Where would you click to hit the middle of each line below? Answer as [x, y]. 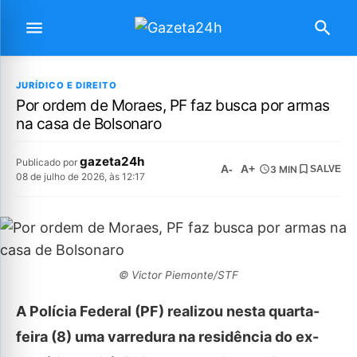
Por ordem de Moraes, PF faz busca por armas [173, 105]
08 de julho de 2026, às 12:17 [80, 177]
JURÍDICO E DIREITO [67, 85]
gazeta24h [112, 161]
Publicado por [48, 162]
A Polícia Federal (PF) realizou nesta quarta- [168, 311]
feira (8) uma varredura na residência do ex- [167, 337]
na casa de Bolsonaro [88, 124]
